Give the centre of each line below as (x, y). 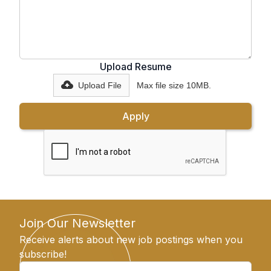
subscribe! (43, 254)
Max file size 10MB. (174, 86)
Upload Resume (135, 67)
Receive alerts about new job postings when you (131, 240)
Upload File (100, 86)
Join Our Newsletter (77, 224)
